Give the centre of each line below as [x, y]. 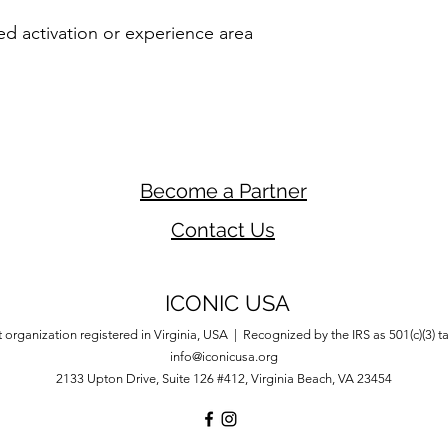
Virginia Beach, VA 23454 [321, 379]
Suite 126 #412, [206, 379]
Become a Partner [223, 191]
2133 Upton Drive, [108, 379]
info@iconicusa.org [223, 357]
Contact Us [223, 230]
